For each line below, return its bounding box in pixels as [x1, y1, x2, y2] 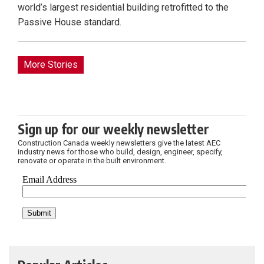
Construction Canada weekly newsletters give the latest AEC [18, 138, 220, 148]
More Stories [24, 59, 78, 71]
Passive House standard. [18, 16, 121, 28]
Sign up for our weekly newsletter [18, 121, 209, 138]
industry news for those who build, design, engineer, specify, [18, 147, 223, 157]
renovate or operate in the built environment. [18, 156, 166, 166]
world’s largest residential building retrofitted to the [18, 2, 229, 14]
